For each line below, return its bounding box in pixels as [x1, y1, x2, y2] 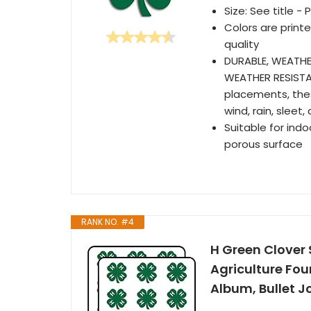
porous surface [224, 137, 303, 151]
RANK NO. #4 [81, 216, 134, 228]
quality [224, 37, 259, 51]
